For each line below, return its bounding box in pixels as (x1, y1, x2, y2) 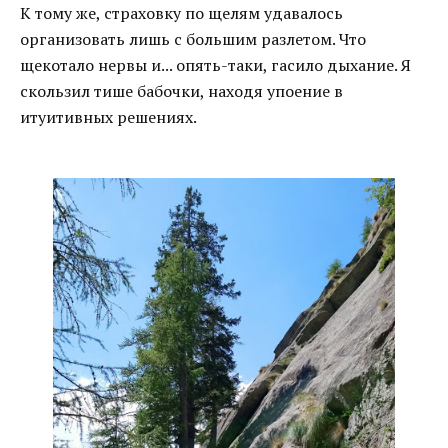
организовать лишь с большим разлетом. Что (20, 28, 366, 50)
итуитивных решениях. (20, 106, 197, 128)
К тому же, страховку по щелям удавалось (20, 2, 343, 24)
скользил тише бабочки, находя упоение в (20, 80, 343, 102)
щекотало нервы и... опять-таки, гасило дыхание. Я (20, 54, 411, 76)
